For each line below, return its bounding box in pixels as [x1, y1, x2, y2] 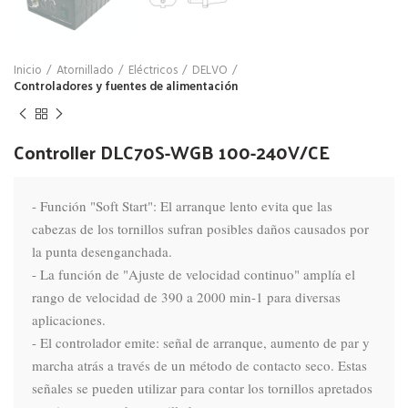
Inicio [14, 60, 42, 80]
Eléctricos [128, 60, 178, 80]
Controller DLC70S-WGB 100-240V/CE [14, 135, 330, 168]
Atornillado [56, 60, 114, 80]
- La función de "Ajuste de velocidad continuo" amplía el [32, 264, 355, 283]
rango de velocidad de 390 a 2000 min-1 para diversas [32, 287, 341, 306]
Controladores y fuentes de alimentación [14, 76, 238, 97]
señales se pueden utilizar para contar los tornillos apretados [32, 378, 372, 397]
